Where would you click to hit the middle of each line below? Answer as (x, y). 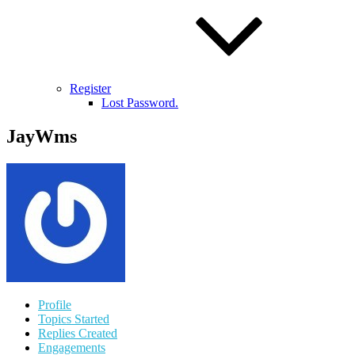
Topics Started (74, 319)
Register (90, 88)
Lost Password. (140, 103)
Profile (55, 304)
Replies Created (78, 333)
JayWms (42, 136)
